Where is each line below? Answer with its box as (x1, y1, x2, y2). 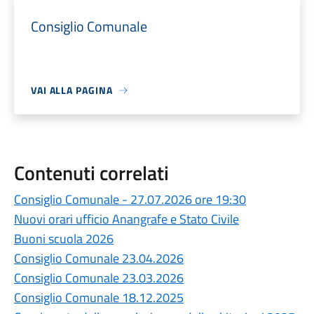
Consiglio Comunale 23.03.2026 (13, 268, 184, 287)
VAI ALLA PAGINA (30, 83, 113, 97)
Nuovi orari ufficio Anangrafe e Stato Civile (13, 210, 239, 228)
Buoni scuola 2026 (13, 229, 114, 248)
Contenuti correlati (13, 158, 169, 188)
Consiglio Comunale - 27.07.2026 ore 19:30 (13, 190, 246, 209)
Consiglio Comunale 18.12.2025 (13, 288, 184, 307)
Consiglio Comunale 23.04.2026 (13, 249, 184, 268)
